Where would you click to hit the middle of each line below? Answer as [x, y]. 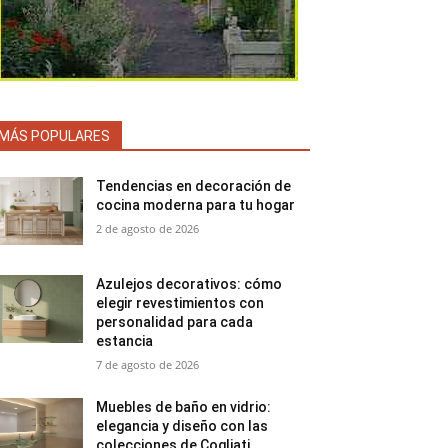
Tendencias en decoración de [194, 186]
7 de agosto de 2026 [148, 365]
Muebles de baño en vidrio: [184, 407]
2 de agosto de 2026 [148, 228]
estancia [125, 341]
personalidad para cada [175, 322]
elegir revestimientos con [180, 303]
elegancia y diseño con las [182, 426]
